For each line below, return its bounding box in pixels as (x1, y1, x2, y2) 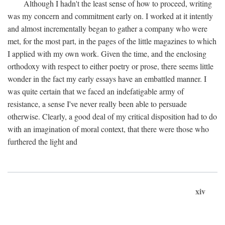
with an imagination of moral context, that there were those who (8, 124, 209, 134)
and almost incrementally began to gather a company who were (8, 23, 207, 34)
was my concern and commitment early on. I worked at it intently (8, 11, 213, 21)
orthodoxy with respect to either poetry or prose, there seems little (8, 61, 213, 71)
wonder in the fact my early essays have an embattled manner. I (8, 73, 206, 84)
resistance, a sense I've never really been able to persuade (8, 98, 187, 109)
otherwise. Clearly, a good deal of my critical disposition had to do (8, 111, 217, 122)
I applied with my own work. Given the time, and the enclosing (8, 48, 206, 59)
